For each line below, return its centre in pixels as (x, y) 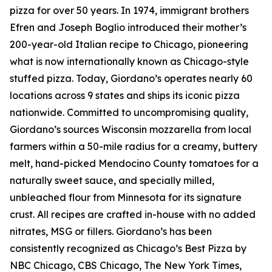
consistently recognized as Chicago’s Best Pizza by (128, 248)
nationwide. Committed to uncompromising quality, (129, 112)
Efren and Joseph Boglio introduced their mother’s (128, 27)
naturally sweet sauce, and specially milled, (112, 180)
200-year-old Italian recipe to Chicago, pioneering (129, 44)
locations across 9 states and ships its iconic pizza (125, 95)
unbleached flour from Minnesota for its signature (126, 197)
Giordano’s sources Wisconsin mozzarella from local (131, 129)
